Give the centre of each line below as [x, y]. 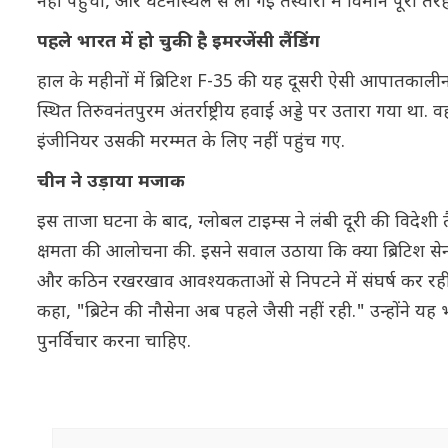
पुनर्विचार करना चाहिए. [114, 342]
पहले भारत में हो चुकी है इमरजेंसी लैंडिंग [178, 42]
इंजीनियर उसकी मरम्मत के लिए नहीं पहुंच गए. [191, 142]
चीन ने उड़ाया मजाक [111, 182]
